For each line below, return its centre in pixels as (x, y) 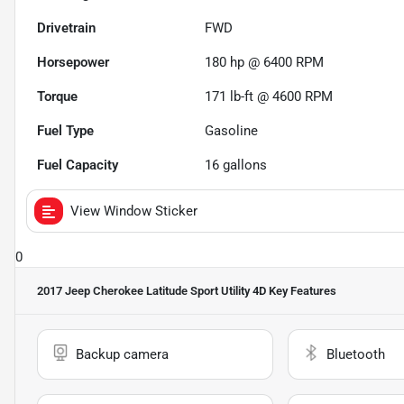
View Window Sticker (134, 211)
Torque (57, 97)
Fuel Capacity (78, 165)
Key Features (301, 291)
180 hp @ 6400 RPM (265, 63)
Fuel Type (65, 131)
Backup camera (122, 355)
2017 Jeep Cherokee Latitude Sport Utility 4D (151, 291)
